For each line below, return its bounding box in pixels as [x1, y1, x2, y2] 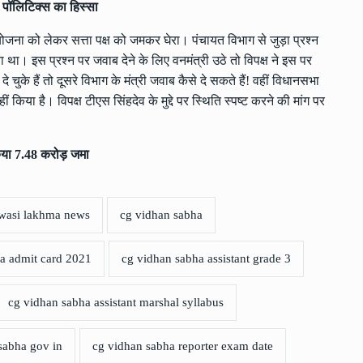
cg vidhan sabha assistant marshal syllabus [8, 296, 224, 310]
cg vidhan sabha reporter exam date [92, 340, 273, 353]
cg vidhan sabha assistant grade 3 [122, 252, 291, 266]
